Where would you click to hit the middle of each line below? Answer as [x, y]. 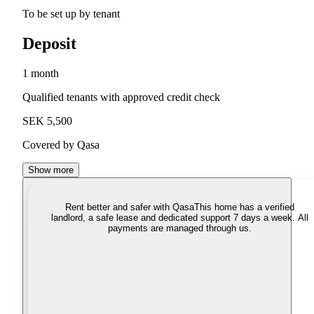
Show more [51, 170]
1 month [41, 74]
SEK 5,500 [47, 121]
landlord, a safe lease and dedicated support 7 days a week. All [179, 218]
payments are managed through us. [179, 228]
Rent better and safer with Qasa [129, 207]
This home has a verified [244, 207]
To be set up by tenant [71, 14]
